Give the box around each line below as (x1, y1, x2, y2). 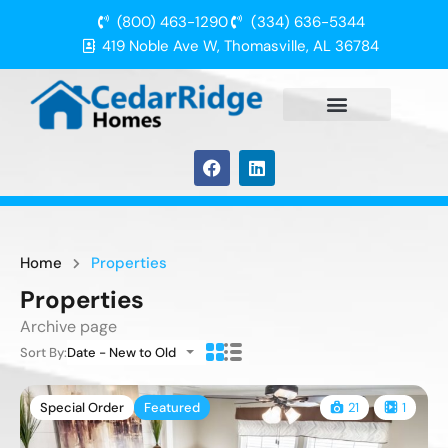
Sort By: (20, 343, 67, 361)
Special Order (40, 398, 124, 416)
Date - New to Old (67, 343, 176, 361)
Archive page (20, 315, 117, 337)
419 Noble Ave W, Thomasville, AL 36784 (102, 36, 380, 56)
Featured (144, 398, 200, 416)
